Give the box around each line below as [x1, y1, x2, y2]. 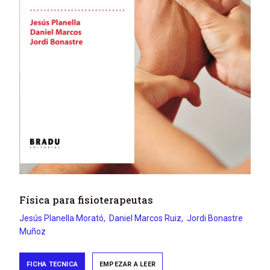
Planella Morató [44, 213, 104, 224]
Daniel [109, 213, 134, 224]
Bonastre [208, 213, 243, 224]
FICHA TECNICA [27, 260, 78, 268]
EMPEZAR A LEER [99, 260, 156, 268]
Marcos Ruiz [134, 213, 181, 224]
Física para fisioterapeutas [19, 193, 153, 207]
